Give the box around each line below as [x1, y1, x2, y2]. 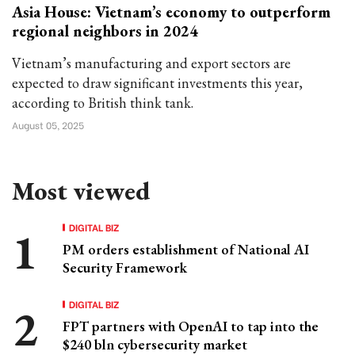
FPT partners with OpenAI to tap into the [63, 317, 319, 335]
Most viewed [12, 174, 150, 208]
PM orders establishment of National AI [63, 240, 309, 258]
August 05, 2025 [12, 118, 84, 132]
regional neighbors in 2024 [12, 21, 198, 41]
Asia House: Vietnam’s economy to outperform [12, 2, 330, 22]
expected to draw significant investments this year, [12, 74, 303, 92]
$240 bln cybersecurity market [63, 335, 247, 353]
